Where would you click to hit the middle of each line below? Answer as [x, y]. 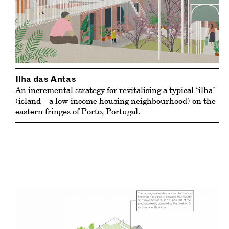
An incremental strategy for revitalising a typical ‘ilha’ [115, 90]
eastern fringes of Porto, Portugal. [78, 112]
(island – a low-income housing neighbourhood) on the [116, 101]
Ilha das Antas [46, 79]
